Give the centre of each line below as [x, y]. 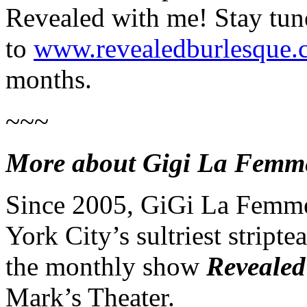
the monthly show [106, 266]
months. [49, 79]
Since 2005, [73, 204]
